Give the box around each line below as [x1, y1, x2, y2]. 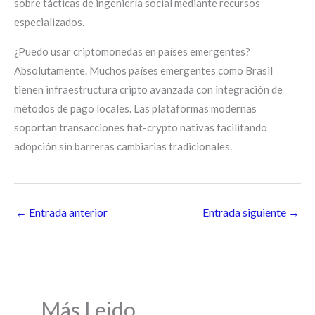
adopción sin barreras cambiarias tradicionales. [14, 140, 232, 153]
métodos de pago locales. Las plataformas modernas [14, 102, 257, 115]
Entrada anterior [27, 205, 108, 219]
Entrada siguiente [202, 205, 288, 219]
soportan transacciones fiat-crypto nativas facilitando [14, 121, 267, 134]
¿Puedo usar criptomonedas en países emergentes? [14, 45, 250, 58]
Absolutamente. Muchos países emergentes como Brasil [14, 64, 273, 77]
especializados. [14, 15, 84, 28]
